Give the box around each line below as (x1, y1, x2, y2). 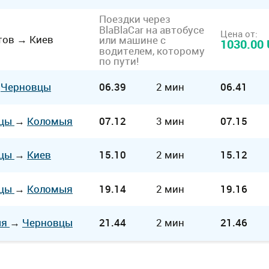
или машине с (99, 32, 166, 47)
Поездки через (99, 11, 171, 26)
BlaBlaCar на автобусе (99, 22, 204, 37)
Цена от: (220, 28, 258, 40)
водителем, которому (99, 43, 205, 58)
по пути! (99, 53, 139, 68)
